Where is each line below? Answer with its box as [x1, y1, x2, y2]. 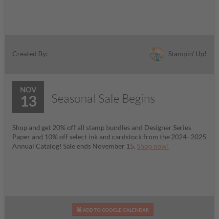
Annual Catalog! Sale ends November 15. [12, 142, 137, 151]
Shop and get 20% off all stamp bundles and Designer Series [12, 123, 191, 132]
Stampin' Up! [167, 49, 207, 58]
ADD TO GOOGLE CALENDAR [81, 206, 149, 213]
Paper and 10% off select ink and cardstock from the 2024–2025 [12, 132, 206, 141]
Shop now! [137, 142, 169, 151]
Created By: [12, 49, 48, 58]
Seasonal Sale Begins [51, 91, 155, 106]
